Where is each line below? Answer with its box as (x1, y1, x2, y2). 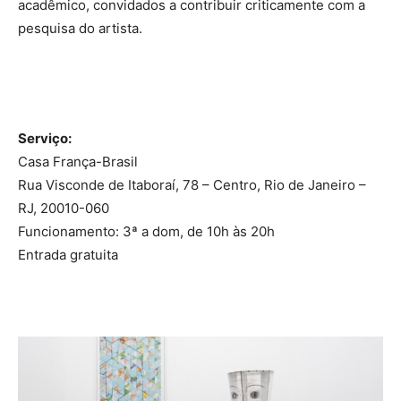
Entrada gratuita (18, 246, 118, 264)
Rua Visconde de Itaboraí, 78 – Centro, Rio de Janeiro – (18, 176, 366, 194)
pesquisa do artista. (18, 20, 142, 38)
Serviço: (18, 130, 72, 148)
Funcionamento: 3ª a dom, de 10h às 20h (18, 223, 275, 241)
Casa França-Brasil (18, 153, 138, 171)
